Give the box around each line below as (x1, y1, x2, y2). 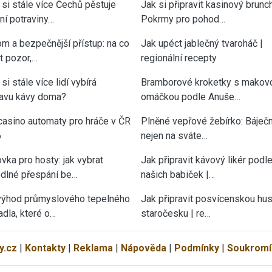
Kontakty (24, 242, 66, 254)
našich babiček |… (141, 168, 215, 180)
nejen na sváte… (141, 129, 208, 141)
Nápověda (120, 242, 166, 254)
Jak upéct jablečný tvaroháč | (141, 37, 263, 49)
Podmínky (174, 242, 219, 254)
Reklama (73, 242, 113, 254)
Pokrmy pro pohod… (141, 13, 225, 25)
